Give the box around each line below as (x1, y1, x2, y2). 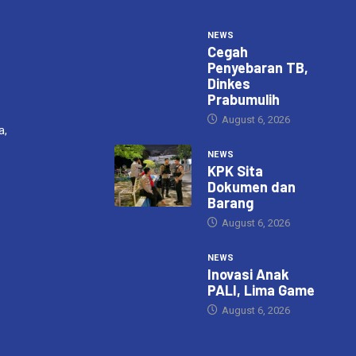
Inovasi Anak (207, 265, 289, 284)
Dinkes (207, 75, 250, 93)
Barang (207, 194, 253, 212)
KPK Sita (207, 162, 263, 180)
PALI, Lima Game (207, 281, 315, 300)
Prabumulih (207, 91, 280, 109)
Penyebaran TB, (207, 59, 308, 77)
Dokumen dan (207, 178, 296, 196)
